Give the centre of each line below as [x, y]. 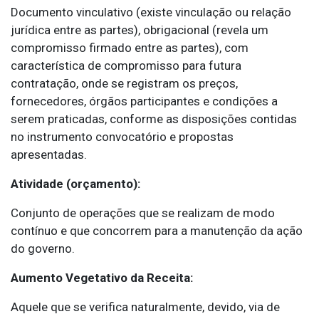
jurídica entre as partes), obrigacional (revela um [140, 30]
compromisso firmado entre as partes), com [130, 48]
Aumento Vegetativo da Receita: [102, 278]
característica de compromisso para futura [126, 66]
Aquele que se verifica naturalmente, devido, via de [145, 307]
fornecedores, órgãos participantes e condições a [144, 101]
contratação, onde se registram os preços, [124, 84]
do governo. [43, 249]
